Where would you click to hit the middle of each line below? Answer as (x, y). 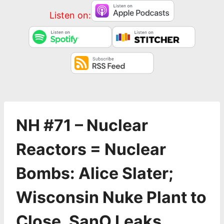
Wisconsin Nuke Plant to (111, 197)
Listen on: (70, 15)
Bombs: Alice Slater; (95, 173)
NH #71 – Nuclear (82, 125)
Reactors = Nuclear (91, 149)
